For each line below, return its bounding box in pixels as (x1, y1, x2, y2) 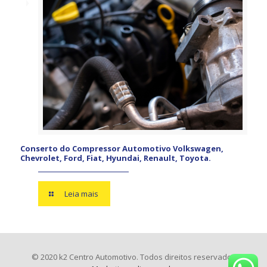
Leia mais (64, 188, 98, 200)
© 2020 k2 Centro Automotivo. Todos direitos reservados (31, 252, 236, 263)
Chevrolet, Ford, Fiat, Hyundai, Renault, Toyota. (20, 153, 211, 164)
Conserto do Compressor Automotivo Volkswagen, (20, 143, 223, 154)
